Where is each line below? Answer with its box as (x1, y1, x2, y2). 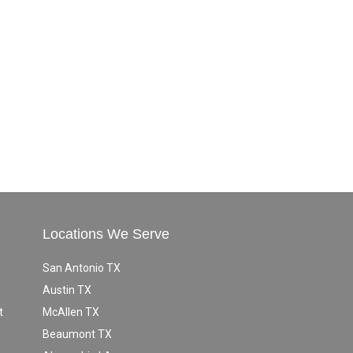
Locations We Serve (42, 225, 169, 242)
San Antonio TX (42, 261, 121, 274)
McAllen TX (42, 305, 99, 318)
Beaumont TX (42, 327, 112, 340)
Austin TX (42, 283, 91, 296)
